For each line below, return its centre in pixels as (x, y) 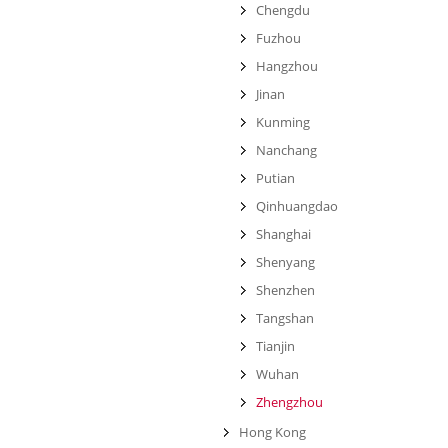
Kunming (283, 122)
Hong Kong (272, 432)
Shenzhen (285, 290)
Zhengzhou (289, 402)
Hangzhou (287, 66)
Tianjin (275, 346)
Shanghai (283, 234)
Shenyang (285, 262)
